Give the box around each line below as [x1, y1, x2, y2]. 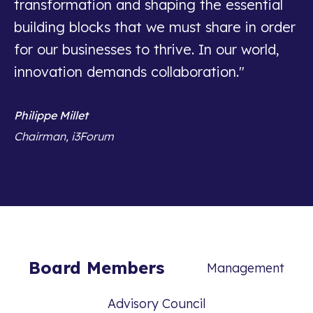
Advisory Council [108, 296, 205, 312]
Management [207, 259, 285, 276]
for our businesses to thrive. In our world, [14, 41, 279, 58]
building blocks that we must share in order [14, 18, 296, 36]
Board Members [28, 257, 164, 278]
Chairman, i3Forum [14, 129, 114, 143]
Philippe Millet [14, 108, 88, 122]
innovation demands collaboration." [14, 63, 245, 80]
